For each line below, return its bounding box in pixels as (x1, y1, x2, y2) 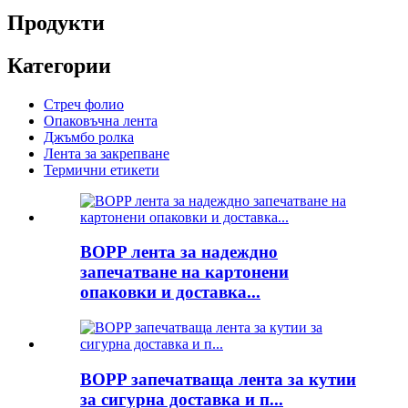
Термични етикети (44, 161, 159, 178)
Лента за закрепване (44, 145, 169, 161)
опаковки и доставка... (80, 282, 260, 302)
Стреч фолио (44, 96, 124, 112)
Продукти (7, 10, 105, 35)
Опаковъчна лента (44, 112, 158, 128)
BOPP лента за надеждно (80, 242, 278, 262)
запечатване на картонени (80, 262, 289, 282)
